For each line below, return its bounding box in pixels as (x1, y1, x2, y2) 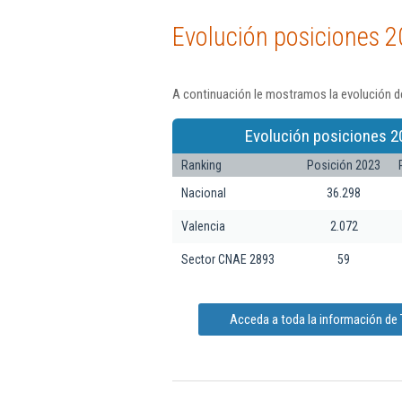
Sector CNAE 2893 (181, 251, 275, 267)
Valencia (181, 218, 225, 233)
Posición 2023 (307, 157, 380, 172)
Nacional (181, 185, 226, 200)
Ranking (181, 157, 222, 172)
